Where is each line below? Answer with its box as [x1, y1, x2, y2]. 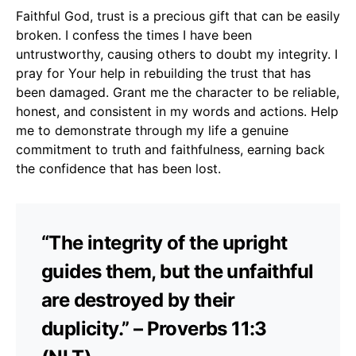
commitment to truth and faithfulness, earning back [16, 141, 325, 157]
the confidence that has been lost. [16, 160, 221, 176]
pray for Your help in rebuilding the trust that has [16, 64, 311, 81]
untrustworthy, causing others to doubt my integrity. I [16, 45, 338, 62]
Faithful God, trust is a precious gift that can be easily [16, 7, 340, 24]
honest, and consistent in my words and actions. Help [16, 103, 339, 119]
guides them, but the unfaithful [41, 259, 314, 283]
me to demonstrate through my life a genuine [16, 122, 288, 138]
